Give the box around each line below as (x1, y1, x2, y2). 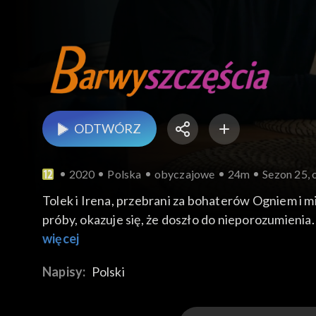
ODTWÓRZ (74, 121, 141, 137)
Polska (107, 167, 142, 181)
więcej (42, 231, 80, 247)
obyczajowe (154, 167, 215, 181)
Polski (91, 264, 125, 280)
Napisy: (42, 264, 88, 280)
